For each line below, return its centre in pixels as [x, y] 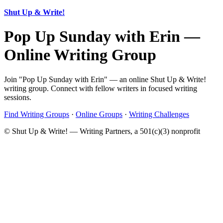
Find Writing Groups [37, 114]
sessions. [18, 97]
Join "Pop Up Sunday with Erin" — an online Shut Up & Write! [105, 79]
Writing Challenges [159, 114]
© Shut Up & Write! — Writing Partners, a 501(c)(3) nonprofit [102, 131]
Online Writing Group [80, 55]
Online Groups [99, 114]
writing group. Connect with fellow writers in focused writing [101, 88]
